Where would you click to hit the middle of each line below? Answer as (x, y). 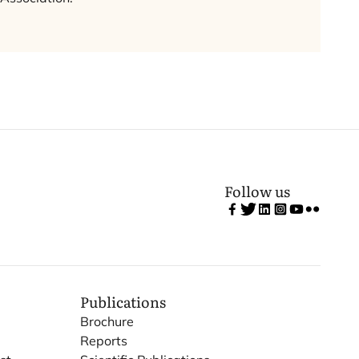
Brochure (107, 321)
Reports (104, 341)
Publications (123, 302)
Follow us (257, 191)
